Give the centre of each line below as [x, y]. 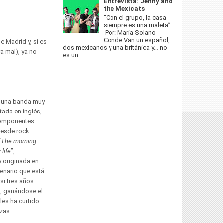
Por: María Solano [130, 32]
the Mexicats [124, 9]
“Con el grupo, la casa [135, 17]
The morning [19, 141]
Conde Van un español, [137, 40]
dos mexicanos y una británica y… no [115, 47]
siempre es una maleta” [137, 25]
